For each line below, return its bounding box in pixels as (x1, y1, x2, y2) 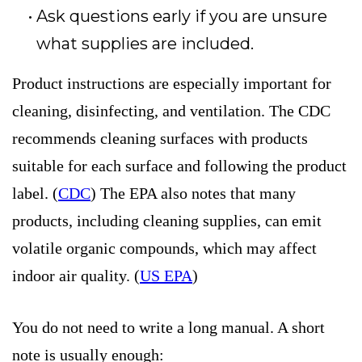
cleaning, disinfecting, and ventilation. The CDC (12, 102, 330, 120)
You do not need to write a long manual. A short (12, 318, 325, 337)
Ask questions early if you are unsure (36, 6, 327, 27)
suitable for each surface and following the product (12, 157, 347, 175)
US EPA (140, 267, 192, 285)
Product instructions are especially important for (12, 74, 331, 93)
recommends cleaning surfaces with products (12, 129, 308, 148)
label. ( (12, 184, 58, 203)
